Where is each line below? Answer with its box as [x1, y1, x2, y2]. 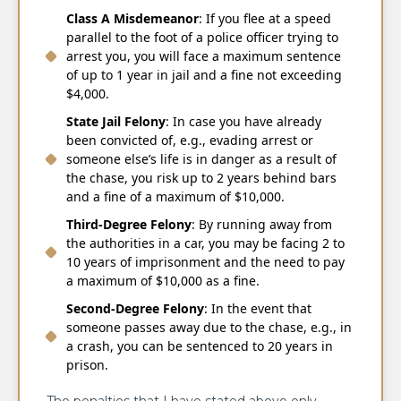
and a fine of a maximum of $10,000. [66, 188, 285, 206]
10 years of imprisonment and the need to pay [66, 253, 345, 271]
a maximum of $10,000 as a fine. [66, 272, 260, 290]
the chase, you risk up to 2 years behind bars [66, 169, 337, 187]
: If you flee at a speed [199, 10, 331, 28]
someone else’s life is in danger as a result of [66, 150, 337, 168]
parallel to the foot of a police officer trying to [66, 29, 338, 47]
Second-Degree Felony [66, 300, 204, 318]
